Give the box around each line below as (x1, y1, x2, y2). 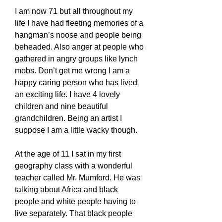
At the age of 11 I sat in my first (15, 150, 121, 158)
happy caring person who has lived (15, 78, 137, 87)
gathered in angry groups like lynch (15, 55, 138, 63)
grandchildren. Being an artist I (15, 114, 122, 122)
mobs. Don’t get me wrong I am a (15, 66, 130, 75)
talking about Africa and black (15, 185, 118, 194)
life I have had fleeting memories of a (15, 19, 143, 27)
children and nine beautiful (15, 102, 108, 111)
